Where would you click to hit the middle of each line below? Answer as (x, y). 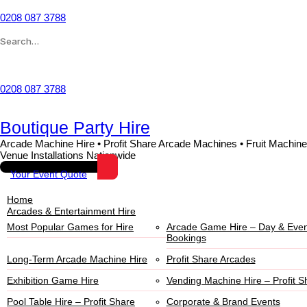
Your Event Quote (49, 174)
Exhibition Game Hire (53, 280)
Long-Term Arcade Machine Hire (77, 259)
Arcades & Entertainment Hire (71, 211)
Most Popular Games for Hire (70, 227)
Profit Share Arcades (211, 259)
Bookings (186, 238)
